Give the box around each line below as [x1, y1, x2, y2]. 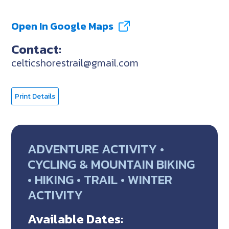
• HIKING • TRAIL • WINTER [28, 169, 173, 189]
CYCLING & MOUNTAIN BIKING [28, 154, 195, 174]
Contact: [11, 39, 62, 59]
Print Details [15, 90, 56, 102]
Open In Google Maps [11, 18, 114, 34]
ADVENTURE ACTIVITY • [28, 139, 165, 158]
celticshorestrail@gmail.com [11, 55, 139, 71]
